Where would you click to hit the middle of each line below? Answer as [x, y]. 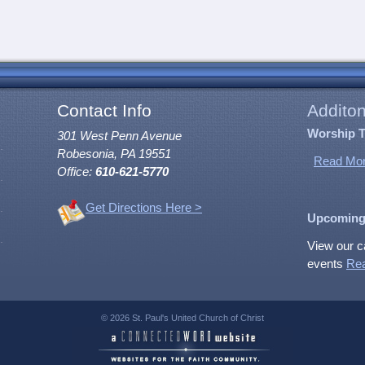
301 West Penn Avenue [119, 136]
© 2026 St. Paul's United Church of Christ [182, 318]
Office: [76, 172]
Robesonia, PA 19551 [114, 154]
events [327, 264]
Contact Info [104, 111]
